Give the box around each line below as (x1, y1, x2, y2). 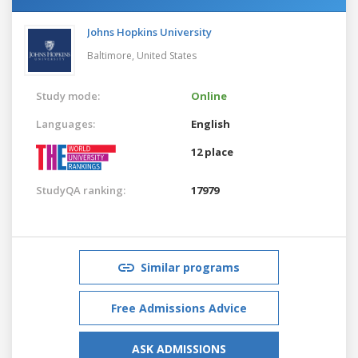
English (191, 116, 230, 131)
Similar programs (141, 259, 240, 275)
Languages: (36, 116, 95, 131)
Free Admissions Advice (111, 300, 247, 316)
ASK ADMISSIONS (132, 340, 226, 356)
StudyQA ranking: (36, 182, 125, 197)
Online (191, 88, 227, 103)
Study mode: (36, 88, 100, 103)
